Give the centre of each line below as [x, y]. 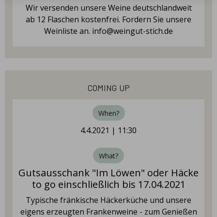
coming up [108, 86]
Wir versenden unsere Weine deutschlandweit [108, 8]
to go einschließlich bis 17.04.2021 [108, 184]
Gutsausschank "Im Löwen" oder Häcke [108, 173]
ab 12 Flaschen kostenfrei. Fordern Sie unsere [108, 19]
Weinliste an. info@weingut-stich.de [108, 31]
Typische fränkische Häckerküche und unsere [108, 200]
